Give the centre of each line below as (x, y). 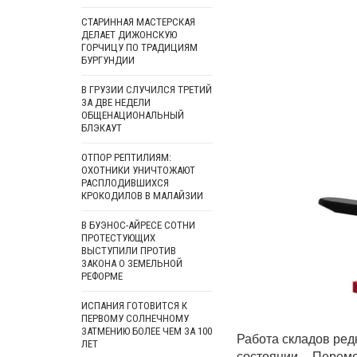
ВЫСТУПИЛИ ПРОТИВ (129, 251)
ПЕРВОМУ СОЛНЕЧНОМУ (135, 318)
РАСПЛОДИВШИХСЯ (125, 183)
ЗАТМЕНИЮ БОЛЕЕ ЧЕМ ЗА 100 (147, 331)
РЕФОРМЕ (102, 276)
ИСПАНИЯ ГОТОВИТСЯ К (134, 306)
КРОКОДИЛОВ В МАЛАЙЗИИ (142, 196)
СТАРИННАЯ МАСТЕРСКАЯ (138, 22)
